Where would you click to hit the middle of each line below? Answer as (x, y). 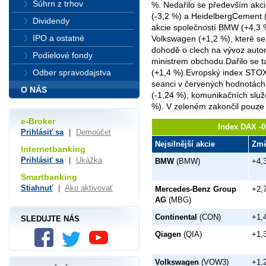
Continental (176, 217)
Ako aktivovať (89, 188)
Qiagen (168, 234)
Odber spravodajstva (72, 72)
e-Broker (38, 121)
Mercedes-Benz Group (196, 189)
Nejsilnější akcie (185, 144)
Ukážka (89, 160)
